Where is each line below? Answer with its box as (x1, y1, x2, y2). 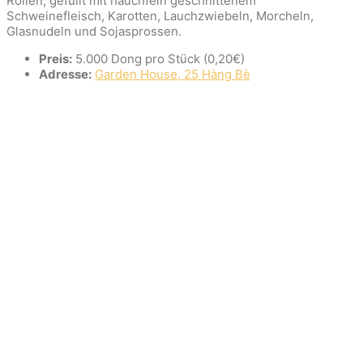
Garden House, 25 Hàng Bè (95, 66, 250, 82)
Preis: (39, 50, 72, 66)
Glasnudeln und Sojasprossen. (6, 23, 181, 39)
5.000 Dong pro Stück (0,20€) (72, 50, 245, 66)
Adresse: (39, 66, 92, 82)
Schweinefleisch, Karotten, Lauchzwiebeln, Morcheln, (6, 7, 314, 23)
